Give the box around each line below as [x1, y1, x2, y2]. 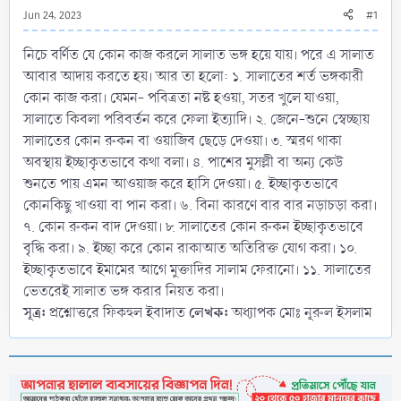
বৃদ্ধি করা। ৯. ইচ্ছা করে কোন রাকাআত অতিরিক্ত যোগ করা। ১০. [23, 237, 357, 259]
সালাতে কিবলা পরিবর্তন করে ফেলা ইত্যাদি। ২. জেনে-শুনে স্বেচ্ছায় [23, 108, 370, 130]
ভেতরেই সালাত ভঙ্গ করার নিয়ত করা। [23, 280, 224, 302]
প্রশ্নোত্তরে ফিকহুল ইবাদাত [46, 302, 189, 323]
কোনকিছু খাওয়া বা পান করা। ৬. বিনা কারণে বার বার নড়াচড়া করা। [23, 194, 377, 216]
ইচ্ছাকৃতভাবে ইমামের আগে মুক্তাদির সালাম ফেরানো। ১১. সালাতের [23, 259, 371, 280]
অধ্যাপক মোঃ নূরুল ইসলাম [228, 302, 371, 323]
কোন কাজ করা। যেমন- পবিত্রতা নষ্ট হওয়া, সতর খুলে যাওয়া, [23, 87, 339, 108]
